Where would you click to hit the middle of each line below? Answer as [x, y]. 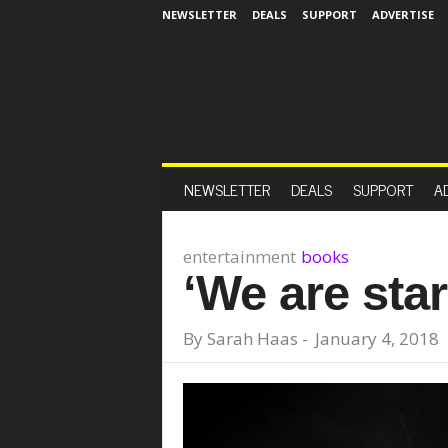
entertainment [239, 256]
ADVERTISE [402, 14]
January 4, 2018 [376, 338]
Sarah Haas [252, 338]
